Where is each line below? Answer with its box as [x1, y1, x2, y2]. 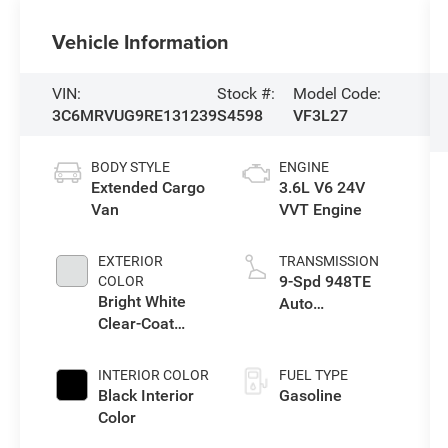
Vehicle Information [52, 26, 230, 56]
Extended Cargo [91, 177, 206, 197]
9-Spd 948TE [278, 271, 371, 291]
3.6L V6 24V [278, 177, 365, 197]
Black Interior [98, 385, 195, 405]
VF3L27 [293, 105, 349, 125]
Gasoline [278, 385, 342, 405]
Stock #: [217, 83, 276, 103]
